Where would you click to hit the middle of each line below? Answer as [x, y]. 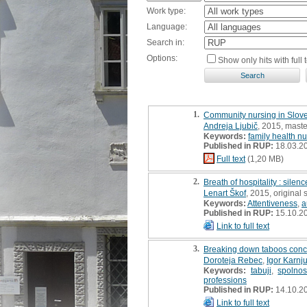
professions [225, 280]
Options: [162, 58]
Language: [167, 26]
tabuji [261, 270]
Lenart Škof [225, 193]
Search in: [165, 42]
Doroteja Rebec [233, 260]
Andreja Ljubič [231, 126]
